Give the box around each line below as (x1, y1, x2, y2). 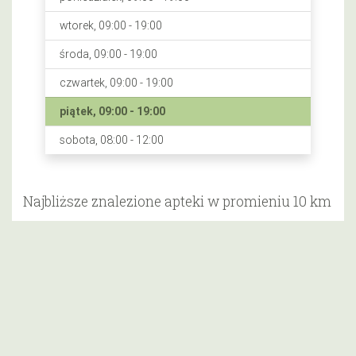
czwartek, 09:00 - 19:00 (59, 75, 173, 90)
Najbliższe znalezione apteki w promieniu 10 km (23, 192, 331, 211)
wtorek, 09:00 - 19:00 (59, 18, 162, 33)
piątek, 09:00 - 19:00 (59, 104, 165, 118)
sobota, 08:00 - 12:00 (59, 133, 164, 147)
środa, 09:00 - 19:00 (59, 47, 157, 61)
